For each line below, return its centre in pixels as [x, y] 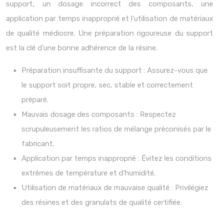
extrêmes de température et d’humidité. [88, 173]
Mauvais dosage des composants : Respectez [99, 114]
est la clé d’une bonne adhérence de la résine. [82, 48]
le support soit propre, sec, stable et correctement [107, 85]
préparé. [35, 100]
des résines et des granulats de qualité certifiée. [102, 202]
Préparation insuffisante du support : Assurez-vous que [115, 70]
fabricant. [38, 144]
